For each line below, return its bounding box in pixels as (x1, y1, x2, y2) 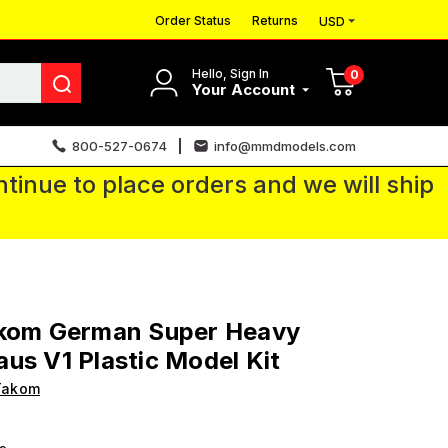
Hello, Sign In (192, 65, 269, 81)
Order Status (155, 13, 231, 28)
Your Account (192, 79, 299, 99)
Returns (252, 13, 298, 28)
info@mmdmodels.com (214, 137, 356, 154)
